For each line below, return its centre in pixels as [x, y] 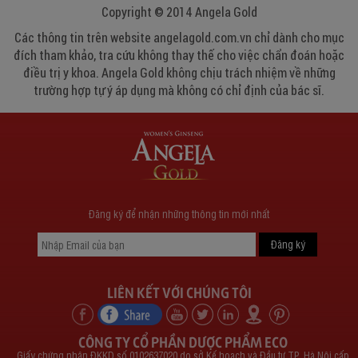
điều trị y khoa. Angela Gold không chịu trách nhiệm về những [179, 73]
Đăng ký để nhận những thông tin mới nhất [179, 214]
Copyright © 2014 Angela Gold [179, 12]
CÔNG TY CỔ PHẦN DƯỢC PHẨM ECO [183, 342]
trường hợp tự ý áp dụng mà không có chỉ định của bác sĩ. [179, 90]
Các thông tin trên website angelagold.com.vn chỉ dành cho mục [179, 38]
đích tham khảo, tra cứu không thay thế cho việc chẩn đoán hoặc [179, 55]
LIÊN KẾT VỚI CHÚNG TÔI [179, 292]
